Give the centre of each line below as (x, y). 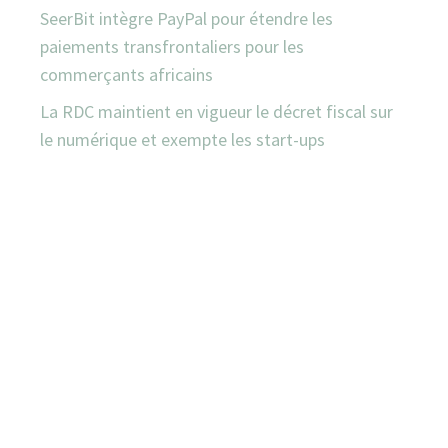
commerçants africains (126, 74)
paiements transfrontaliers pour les (172, 46)
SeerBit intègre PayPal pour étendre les (186, 18)
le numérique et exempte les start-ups (182, 139)
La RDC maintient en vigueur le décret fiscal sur (216, 111)
